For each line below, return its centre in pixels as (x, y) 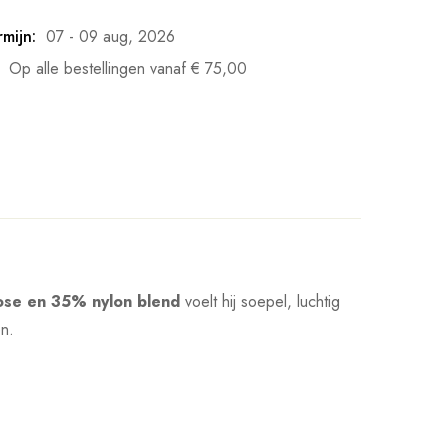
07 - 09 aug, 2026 (110, 37)
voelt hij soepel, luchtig (260, 302)
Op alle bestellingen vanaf (100, 69)
